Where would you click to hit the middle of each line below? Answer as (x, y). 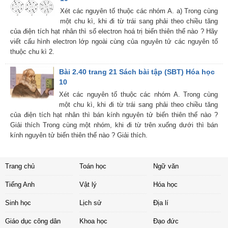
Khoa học (93, 221)
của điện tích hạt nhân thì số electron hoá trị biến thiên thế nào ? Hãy (114, 32)
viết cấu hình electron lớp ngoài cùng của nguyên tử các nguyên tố (114, 42)
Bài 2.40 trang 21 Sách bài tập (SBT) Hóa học (137, 72)
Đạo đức (166, 221)
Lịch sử (90, 203)
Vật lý (88, 185)
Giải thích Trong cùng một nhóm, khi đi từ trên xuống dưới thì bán (114, 125)
